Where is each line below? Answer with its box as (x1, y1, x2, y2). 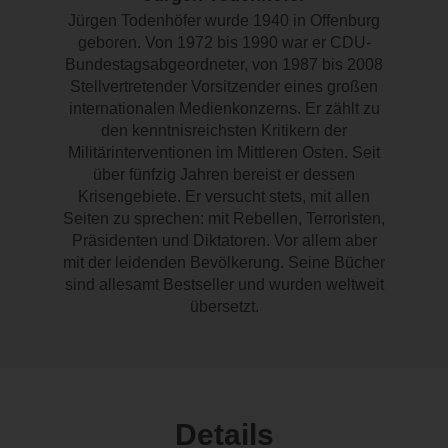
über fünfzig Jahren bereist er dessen (93, 165, 355, 183)
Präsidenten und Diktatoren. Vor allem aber (71, 231, 377, 249)
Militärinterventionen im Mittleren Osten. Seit (68, 143, 380, 161)
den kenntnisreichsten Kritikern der (101, 121, 347, 139)
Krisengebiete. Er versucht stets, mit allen (78, 187, 370, 205)
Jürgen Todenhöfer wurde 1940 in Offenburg (68, 11, 380, 29)
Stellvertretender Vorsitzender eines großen (70, 77, 378, 95)
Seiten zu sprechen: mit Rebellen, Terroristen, (63, 209, 385, 227)
